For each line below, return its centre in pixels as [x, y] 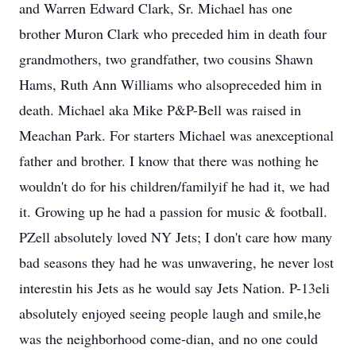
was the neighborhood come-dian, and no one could [168, 339]
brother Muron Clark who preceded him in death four [173, 33]
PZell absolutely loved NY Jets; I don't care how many [176, 237]
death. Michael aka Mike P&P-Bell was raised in [160, 110]
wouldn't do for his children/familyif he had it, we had [174, 186]
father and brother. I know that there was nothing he [169, 161]
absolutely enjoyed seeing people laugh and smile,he [170, 313]
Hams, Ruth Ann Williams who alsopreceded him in [170, 84]
